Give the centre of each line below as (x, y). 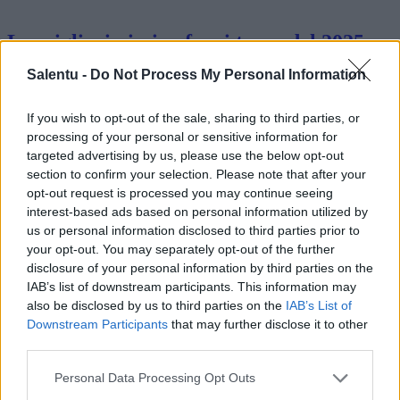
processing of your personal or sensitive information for (182, 136)
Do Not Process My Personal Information (228, 74)
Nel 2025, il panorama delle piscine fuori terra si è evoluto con (182, 72)
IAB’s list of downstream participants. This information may (192, 286)
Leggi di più (42, 121)
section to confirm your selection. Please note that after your (196, 174)
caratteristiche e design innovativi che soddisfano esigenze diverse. (194, 88)
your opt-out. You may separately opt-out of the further (181, 249)
